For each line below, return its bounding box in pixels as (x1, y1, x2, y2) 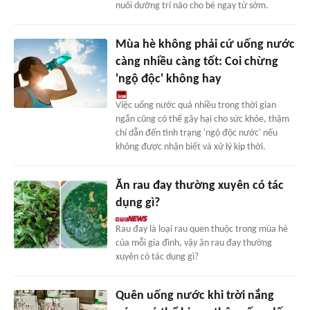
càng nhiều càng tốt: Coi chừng (115, 55, 278, 69)
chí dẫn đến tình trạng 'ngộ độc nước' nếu (115, 127, 277, 138)
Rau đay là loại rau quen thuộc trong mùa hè (115, 224, 288, 235)
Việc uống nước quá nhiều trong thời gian (115, 100, 276, 111)
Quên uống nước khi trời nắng (115, 289, 274, 302)
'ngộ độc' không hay (115, 72, 221, 86)
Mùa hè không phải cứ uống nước (115, 37, 295, 51)
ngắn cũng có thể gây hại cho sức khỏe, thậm (115, 113, 289, 125)
